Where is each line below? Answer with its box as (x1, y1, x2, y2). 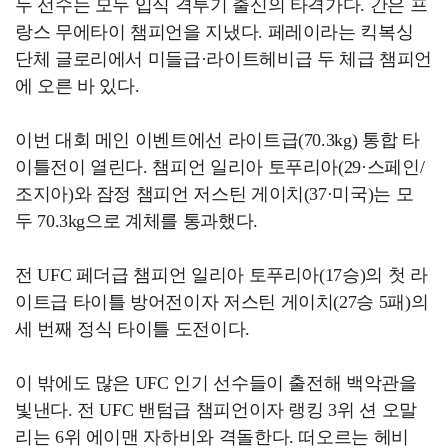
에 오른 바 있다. (15, 76, 140, 96)
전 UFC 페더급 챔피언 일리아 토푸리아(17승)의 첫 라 (15, 265, 428, 285)
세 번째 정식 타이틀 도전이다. (15, 319, 250, 339)
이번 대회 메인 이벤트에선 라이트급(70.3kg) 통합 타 (15, 130, 420, 150)
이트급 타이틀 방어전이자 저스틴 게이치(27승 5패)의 (15, 292, 429, 312)
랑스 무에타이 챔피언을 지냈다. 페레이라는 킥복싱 (15, 22, 414, 42)
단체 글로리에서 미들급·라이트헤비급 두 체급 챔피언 (15, 49, 432, 69)
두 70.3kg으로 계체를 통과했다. (15, 211, 258, 231)
